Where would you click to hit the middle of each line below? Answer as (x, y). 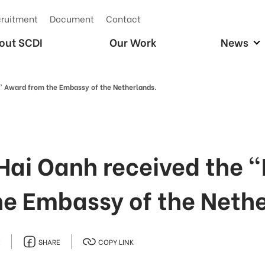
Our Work (133, 42)
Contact (123, 18)
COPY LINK (116, 241)
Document (72, 18)
